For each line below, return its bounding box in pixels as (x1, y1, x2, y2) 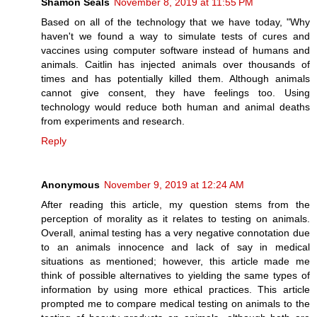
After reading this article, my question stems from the (41, 198, 310, 210)
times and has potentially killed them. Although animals (41, 72, 310, 84)
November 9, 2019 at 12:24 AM (104, 178, 244, 190)
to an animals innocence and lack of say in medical (41, 241, 310, 253)
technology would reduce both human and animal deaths (41, 100, 310, 113)
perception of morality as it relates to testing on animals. (41, 212, 310, 224)
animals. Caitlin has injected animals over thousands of (41, 58, 310, 70)
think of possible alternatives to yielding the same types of (41, 269, 310, 281)
